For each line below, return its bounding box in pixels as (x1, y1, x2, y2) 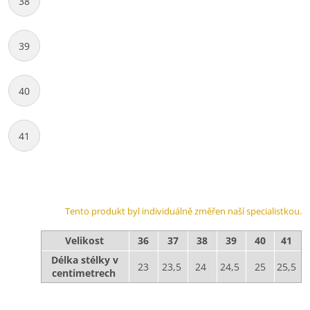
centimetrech (51, 266, 118, 280)
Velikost (64, 234, 104, 248)
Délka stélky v (51, 253, 119, 267)
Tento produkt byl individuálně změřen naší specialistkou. (64, 205, 302, 218)
